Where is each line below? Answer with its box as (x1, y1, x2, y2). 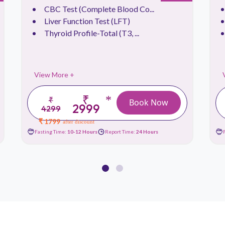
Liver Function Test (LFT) (44, 16, 130, 26)
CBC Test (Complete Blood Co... (44, 4, 154, 14)
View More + (34, 70, 74, 79)
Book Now (129, 97, 168, 108)
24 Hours (136, 129, 158, 135)
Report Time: (104, 129, 136, 135)
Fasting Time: (34, 129, 67, 135)
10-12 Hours (67, 129, 97, 135)
